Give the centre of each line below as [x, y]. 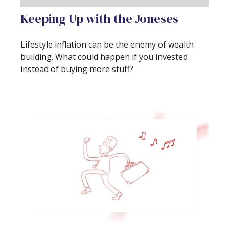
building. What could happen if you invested [104, 57]
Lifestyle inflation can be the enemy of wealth [107, 45]
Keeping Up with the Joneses [99, 19]
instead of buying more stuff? [77, 69]
